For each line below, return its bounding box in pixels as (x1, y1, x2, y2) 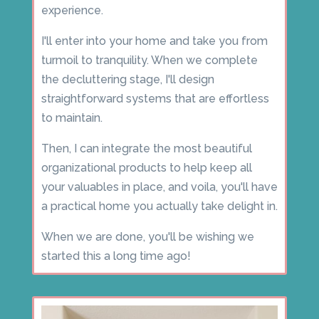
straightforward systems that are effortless (41, 91, 269, 105)
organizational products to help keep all (41, 160, 252, 174)
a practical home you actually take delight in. (41, 199, 278, 213)
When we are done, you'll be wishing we (41, 229, 254, 244)
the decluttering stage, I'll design (41, 72, 214, 86)
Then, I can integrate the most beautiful (41, 141, 252, 155)
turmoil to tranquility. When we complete (41, 53, 258, 67)
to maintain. (41, 110, 103, 125)
